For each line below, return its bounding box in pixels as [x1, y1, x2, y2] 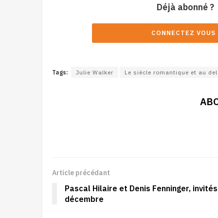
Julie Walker [76, 68, 113, 76]
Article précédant [52, 168, 110, 177]
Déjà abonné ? [157, 1, 214, 13]
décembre [65, 194, 104, 204]
